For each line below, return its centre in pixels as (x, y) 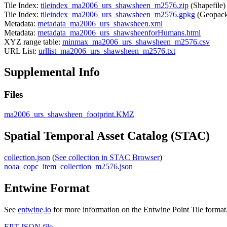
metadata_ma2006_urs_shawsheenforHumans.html (119, 32)
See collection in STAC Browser (107, 157)
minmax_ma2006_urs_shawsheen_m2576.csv (136, 42)
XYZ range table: (33, 42)
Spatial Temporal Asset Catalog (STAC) (107, 136)
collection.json (27, 157)
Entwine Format (47, 188)
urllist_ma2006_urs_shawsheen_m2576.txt (107, 51)
